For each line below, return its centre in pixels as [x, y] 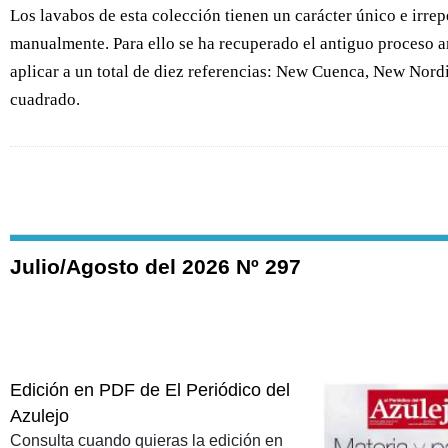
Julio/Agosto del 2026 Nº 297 [155, 267]
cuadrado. [45, 100]
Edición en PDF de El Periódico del [150, 389]
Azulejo [39, 415]
